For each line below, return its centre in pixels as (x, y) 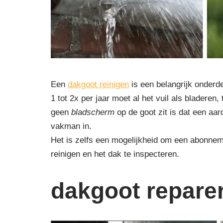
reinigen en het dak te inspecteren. (115, 154)
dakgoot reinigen (98, 85)
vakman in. (71, 126)
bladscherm (93, 112)
